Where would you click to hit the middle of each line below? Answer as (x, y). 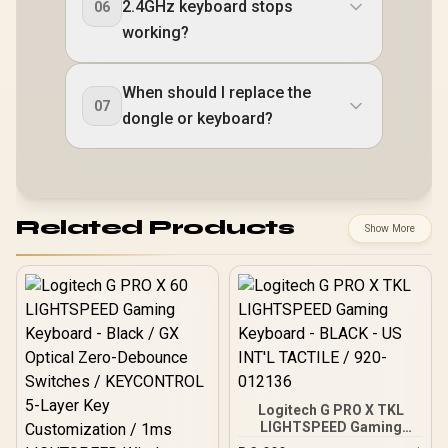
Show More (390, 228)
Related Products (155, 228)
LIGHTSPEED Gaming (330, 426)
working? (155, 32)
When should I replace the (216, 92)
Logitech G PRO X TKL (330, 409)
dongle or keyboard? (197, 118)
